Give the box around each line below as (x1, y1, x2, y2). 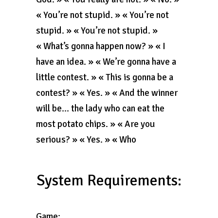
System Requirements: (36, 171, 182, 190)
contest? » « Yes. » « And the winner (36, 87, 178, 99)
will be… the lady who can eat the (36, 103, 164, 114)
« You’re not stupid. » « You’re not (36, 9, 169, 21)
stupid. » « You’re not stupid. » (36, 25, 158, 36)
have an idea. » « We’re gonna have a (36, 56, 176, 68)
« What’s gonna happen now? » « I (36, 40, 165, 52)
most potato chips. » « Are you (36, 118, 155, 130)
